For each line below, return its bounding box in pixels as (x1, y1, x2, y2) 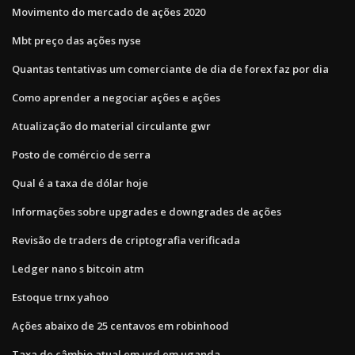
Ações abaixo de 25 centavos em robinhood (12, 318, 229, 333)
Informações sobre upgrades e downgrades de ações (12, 204, 281, 219)
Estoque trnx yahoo (12, 289, 109, 304)
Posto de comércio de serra (12, 147, 151, 162)
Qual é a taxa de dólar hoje (12, 175, 148, 190)
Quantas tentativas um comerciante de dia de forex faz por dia (12, 61, 329, 76)
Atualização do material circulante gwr (12, 118, 211, 133)
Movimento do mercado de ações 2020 (12, 4, 205, 19)
